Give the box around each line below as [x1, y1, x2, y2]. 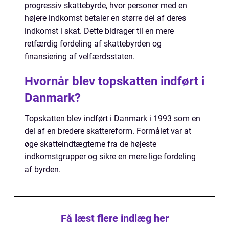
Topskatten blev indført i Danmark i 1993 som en [25, 113, 200, 124]
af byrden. [25, 165, 61, 175]
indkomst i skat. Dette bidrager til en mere [25, 26, 174, 36]
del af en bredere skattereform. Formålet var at [25, 126, 191, 136]
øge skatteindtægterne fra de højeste [25, 139, 156, 149]
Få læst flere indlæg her [60, 212, 169, 225]
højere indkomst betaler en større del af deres [25, 13, 186, 24]
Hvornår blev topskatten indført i [25, 74, 204, 89]
